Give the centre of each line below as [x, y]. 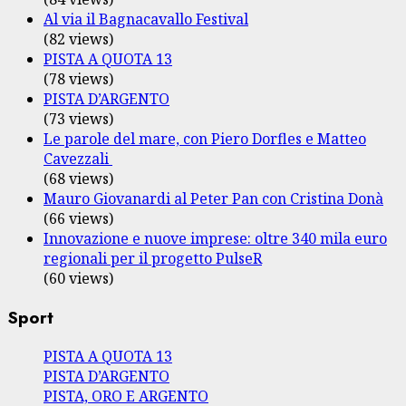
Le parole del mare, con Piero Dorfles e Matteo [205, 138]
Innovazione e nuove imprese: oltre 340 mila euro [215, 238]
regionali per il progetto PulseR [153, 258]
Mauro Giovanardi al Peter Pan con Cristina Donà [213, 198]
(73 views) [78, 118]
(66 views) [78, 218]
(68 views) [78, 178]
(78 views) [78, 78]
